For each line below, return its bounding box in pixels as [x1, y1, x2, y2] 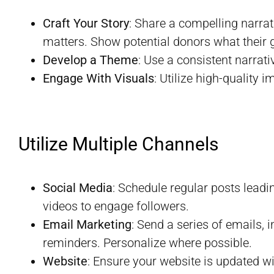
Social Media [43, 180, 113, 196]
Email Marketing [43, 217, 131, 232]
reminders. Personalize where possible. [43, 235, 252, 251]
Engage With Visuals [43, 70, 154, 86]
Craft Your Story [43, 15, 129, 31]
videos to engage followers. [43, 199, 189, 214]
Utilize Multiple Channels [18, 133, 218, 155]
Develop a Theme [43, 52, 138, 67]
